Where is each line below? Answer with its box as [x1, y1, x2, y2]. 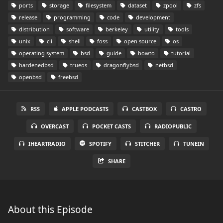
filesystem [84, 1, 111, 9]
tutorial [170, 49, 191, 57]
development [134, 13, 170, 21]
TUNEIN [183, 140, 204, 147]
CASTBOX [132, 105, 157, 112]
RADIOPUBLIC [154, 122, 192, 130]
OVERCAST [41, 122, 69, 130]
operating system [17, 49, 64, 57]
